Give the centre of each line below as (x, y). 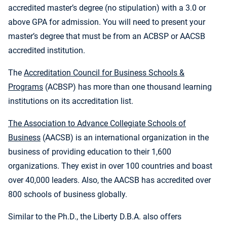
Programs (26, 87)
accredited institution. (47, 51)
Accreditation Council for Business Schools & (104, 73)
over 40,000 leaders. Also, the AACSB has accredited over (109, 180)
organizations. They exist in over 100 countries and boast (110, 166)
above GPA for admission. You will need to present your (107, 22)
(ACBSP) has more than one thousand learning (127, 87)
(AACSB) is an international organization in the (125, 138)
